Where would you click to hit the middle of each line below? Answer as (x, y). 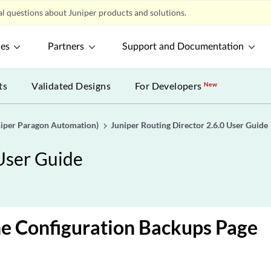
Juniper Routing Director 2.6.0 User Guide (189, 125)
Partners (66, 47)
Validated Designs (71, 86)
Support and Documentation (183, 47)
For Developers (170, 86)
